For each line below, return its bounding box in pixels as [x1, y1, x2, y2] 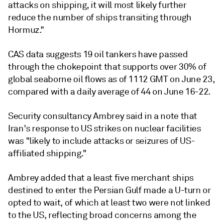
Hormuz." [8, 24, 45, 35]
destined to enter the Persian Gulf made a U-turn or [8, 185, 211, 196]
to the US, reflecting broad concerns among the [8, 210, 197, 221]
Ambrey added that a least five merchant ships [8, 172, 194, 183]
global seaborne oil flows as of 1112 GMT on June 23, [8, 74, 215, 85]
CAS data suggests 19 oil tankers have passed [8, 49, 188, 60]
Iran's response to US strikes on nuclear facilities [8, 123, 201, 134]
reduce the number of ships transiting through [8, 12, 192, 23]
